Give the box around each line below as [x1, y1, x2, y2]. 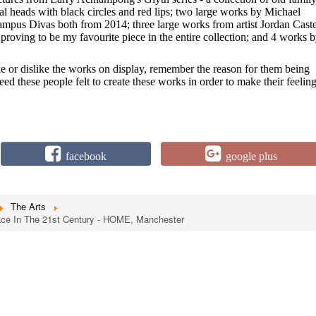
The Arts [11, 199, 46, 213]
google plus [226, 150, 278, 162]
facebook [66, 150, 107, 162]
